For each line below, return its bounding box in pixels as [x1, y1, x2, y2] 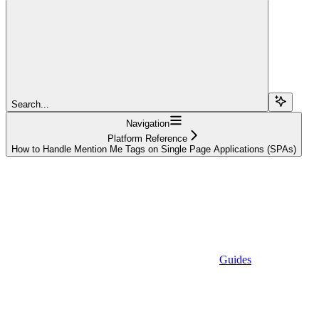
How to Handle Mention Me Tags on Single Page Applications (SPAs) [11, 143, 296, 155]
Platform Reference [108, 132, 187, 144]
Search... [11, 98, 49, 110]
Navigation [125, 117, 169, 129]
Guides [219, 253, 251, 266]
